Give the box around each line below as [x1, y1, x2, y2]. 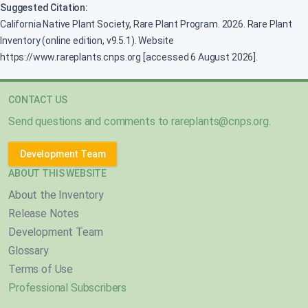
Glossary [8, 244, 49, 257]
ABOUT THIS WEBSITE [8, 168, 107, 179]
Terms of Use [8, 263, 74, 276]
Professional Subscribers [8, 281, 127, 294]
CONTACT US [8, 94, 67, 105]
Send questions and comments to [8, 115, 172, 128]
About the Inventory [8, 188, 104, 201]
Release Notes [8, 207, 79, 220]
